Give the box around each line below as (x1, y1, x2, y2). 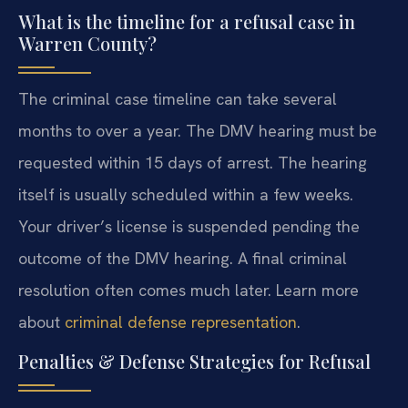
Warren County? (18, 31, 157, 56)
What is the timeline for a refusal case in (18, 9, 355, 35)
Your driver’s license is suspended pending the (18, 216, 360, 238)
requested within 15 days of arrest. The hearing (18, 152, 367, 174)
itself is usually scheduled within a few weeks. (18, 184, 353, 206)
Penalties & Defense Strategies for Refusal (18, 349, 371, 374)
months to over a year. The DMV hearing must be (18, 120, 377, 142)
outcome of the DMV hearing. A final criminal (18, 248, 347, 270)
